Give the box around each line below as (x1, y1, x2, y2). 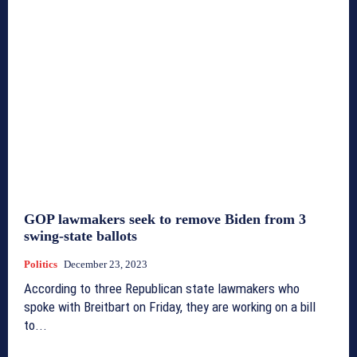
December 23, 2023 (64, 258, 147, 271)
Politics (24, 258, 57, 271)
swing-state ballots (24, 228, 137, 245)
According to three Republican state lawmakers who (24, 280, 300, 297)
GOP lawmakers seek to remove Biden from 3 (24, 211, 306, 228)
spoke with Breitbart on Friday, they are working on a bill (24, 299, 316, 316)
